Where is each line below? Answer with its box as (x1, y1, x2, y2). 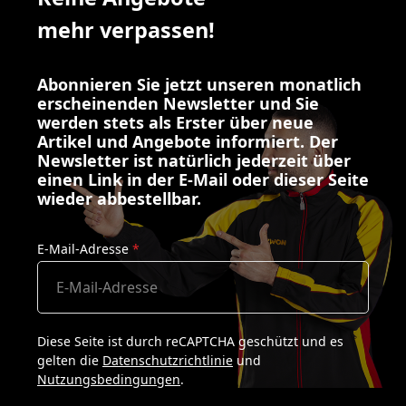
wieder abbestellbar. (37, 188, 201, 210)
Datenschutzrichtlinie (102, 352, 233, 370)
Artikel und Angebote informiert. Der (37, 130, 338, 153)
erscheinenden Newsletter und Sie (37, 92, 319, 115)
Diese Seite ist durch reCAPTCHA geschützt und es (37, 333, 343, 351)
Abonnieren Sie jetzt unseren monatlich (37, 73, 362, 96)
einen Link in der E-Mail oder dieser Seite (37, 169, 369, 191)
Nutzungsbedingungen (37, 371, 180, 389)
